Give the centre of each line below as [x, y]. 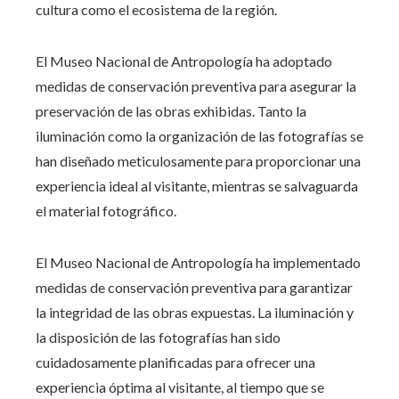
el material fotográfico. [106, 210]
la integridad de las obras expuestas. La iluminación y [195, 312]
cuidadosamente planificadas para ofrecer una [175, 362]
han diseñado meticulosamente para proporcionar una [198, 160]
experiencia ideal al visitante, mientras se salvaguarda [197, 185]
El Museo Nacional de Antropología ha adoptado [184, 61]
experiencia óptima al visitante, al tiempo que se [180, 387]
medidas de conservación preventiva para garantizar [194, 287]
